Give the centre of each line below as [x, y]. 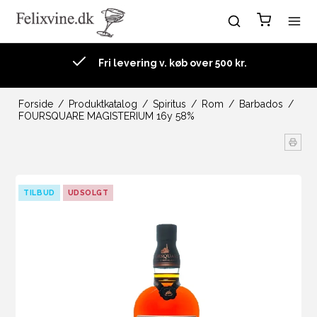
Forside [35, 104]
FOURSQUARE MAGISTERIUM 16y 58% [106, 116]
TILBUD [39, 192]
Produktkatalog [103, 104]
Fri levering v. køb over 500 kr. [172, 63]
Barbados [261, 104]
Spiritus [169, 104]
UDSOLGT [88, 192]
